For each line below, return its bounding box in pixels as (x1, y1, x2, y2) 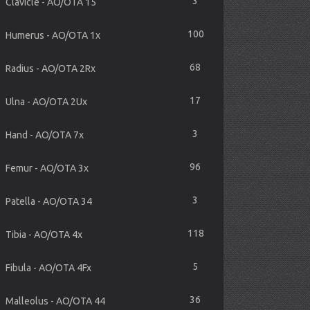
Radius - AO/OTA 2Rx (6, 63, 96, 74)
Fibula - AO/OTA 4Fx (6, 262, 92, 273)
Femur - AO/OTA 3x (6, 163, 89, 174)
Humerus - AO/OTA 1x (6, 30, 101, 41)
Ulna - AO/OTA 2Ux (6, 96, 88, 107)
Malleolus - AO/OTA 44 (6, 295, 106, 307)
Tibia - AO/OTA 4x (6, 229, 83, 240)
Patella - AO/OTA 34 (6, 196, 93, 207)
